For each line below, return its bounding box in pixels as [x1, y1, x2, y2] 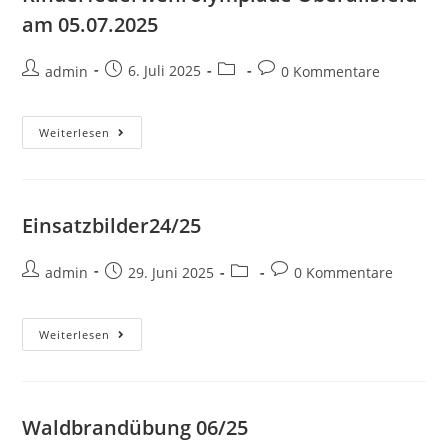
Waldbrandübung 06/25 [22, 413, 249, 441]
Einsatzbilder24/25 [22, 211, 202, 239]
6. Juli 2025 [128, 61, 202, 81]
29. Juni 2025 [128, 262, 215, 282]
